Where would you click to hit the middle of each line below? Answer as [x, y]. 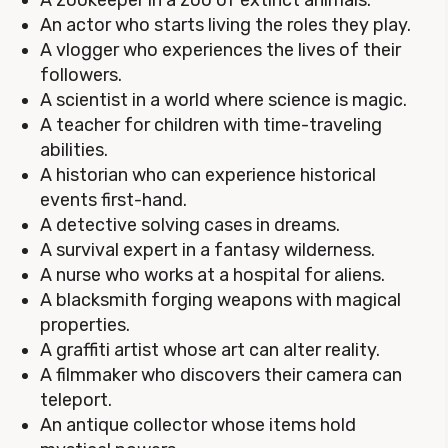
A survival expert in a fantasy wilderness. [207, 250]
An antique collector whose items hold [198, 425]
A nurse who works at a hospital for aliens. [212, 275]
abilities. [74, 150]
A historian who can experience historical [208, 175]
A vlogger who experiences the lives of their [220, 50]
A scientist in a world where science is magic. [223, 100]
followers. [81, 75]
